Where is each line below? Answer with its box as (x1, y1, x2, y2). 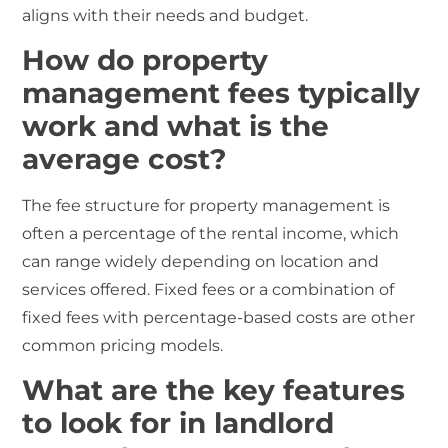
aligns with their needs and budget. (22, 5, 309, 25)
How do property (22, 42, 269, 77)
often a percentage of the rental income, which (22, 223, 400, 243)
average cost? (22, 141, 228, 176)
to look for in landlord (22, 406, 335, 441)
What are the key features (22, 373, 406, 408)
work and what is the (22, 108, 330, 143)
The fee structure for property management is (22, 195, 391, 215)
